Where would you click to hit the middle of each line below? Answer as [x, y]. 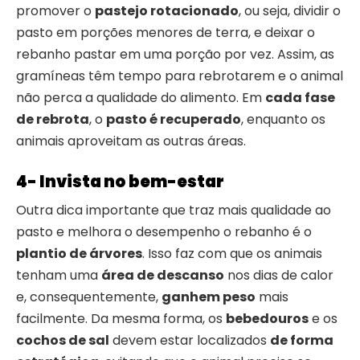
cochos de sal [63, 341]
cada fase [300, 98]
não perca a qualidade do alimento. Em [141, 98]
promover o [55, 11]
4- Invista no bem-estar [120, 182]
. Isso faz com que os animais [232, 254]
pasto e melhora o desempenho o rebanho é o [164, 232]
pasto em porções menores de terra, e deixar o [166, 33]
